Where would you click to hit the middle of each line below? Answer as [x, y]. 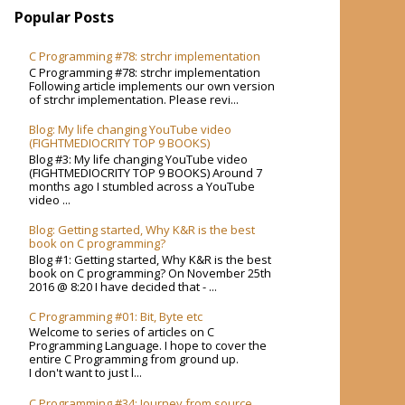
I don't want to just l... [86, 373]
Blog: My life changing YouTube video [131, 130]
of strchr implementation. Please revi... [134, 99]
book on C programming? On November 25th [151, 273]
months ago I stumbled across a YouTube [142, 186]
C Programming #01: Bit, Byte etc [116, 316]
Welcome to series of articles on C [122, 332]
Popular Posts [64, 18]
